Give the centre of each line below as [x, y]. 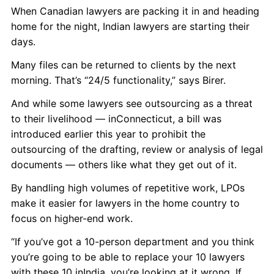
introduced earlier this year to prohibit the [108, 134]
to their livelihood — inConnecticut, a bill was [116, 119]
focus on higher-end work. [72, 218]
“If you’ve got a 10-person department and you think [133, 242]
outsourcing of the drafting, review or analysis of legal [137, 149]
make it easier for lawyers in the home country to [125, 203]
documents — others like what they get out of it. [124, 165]
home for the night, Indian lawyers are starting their [130, 26]
